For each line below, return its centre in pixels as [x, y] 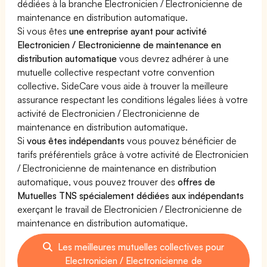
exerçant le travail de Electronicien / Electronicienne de [130, 209]
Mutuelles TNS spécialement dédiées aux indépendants [131, 195]
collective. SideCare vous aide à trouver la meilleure [123, 86]
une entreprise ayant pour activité [138, 31]
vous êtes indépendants [76, 140]
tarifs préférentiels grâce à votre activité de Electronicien [133, 154]
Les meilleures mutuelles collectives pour [140, 246]
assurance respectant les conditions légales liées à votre [133, 99]
